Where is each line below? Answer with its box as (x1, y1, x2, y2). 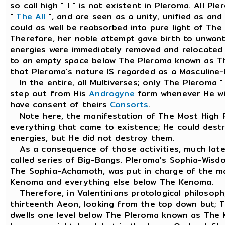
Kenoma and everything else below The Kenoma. (10, 175, 214, 188)
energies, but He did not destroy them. (10, 131, 175, 144)
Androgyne (89, 87, 135, 100)
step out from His (10, 87, 89, 100)
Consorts (110, 98, 149, 111)
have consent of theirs (10, 98, 110, 111)
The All (16, 10, 46, 23)
